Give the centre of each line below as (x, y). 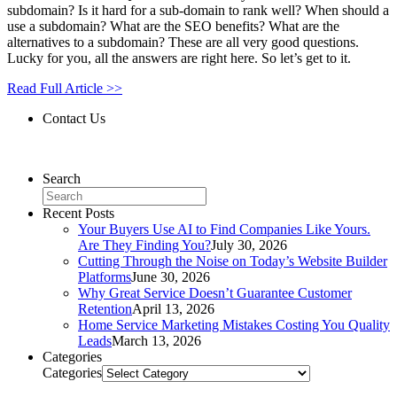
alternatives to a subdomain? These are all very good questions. (183, 42)
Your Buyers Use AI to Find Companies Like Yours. (224, 229)
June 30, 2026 (171, 276)
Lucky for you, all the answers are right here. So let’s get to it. (179, 58)
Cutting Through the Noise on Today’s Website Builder (233, 261)
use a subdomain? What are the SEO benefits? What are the (173, 26)
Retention (105, 308)
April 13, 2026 (173, 308)
